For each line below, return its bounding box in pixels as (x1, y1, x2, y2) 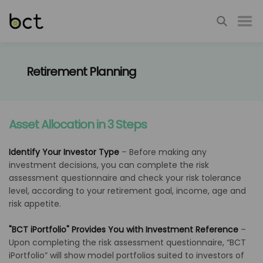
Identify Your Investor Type (9, 146, 119, 158)
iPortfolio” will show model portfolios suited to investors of (9, 249, 244, 261)
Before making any (129, 146, 207, 158)
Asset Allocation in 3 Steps (9, 116, 147, 133)
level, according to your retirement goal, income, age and (9, 185, 246, 197)
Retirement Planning (26, 63, 136, 80)
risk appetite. (9, 198, 61, 210)
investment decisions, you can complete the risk (9, 159, 209, 171)
